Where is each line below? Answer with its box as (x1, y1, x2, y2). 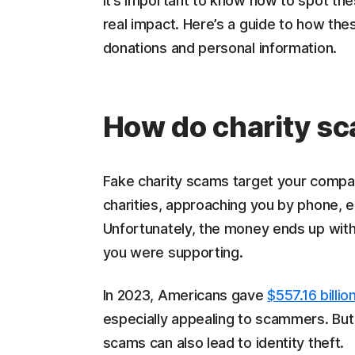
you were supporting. (102, 244, 243, 261)
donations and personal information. (102, 40, 337, 56)
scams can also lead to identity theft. (102, 334, 345, 351)
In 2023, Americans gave (102, 287, 268, 303)
